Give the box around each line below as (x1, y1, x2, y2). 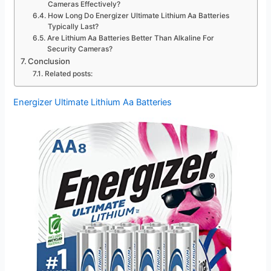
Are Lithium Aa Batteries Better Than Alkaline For (47, 34, 214, 43)
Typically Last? (47, 22, 99, 31)
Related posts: (44, 70, 93, 79)
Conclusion (28, 56, 71, 67)
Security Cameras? (47, 45, 113, 54)
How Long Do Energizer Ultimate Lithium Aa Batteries (47, 11, 229, 21)
